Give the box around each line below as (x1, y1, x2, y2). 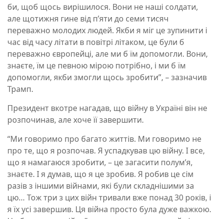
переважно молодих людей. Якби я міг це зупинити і (7, 25, 207, 36)
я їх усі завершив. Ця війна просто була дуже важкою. (7, 204, 211, 215)
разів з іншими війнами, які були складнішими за (7, 180, 194, 192)
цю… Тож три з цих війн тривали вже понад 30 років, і (7, 192, 211, 203)
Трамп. (7, 84, 33, 95)
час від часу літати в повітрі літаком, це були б (7, 37, 184, 48)
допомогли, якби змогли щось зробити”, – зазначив (7, 72, 207, 83)
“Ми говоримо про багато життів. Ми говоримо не (7, 133, 201, 145)
